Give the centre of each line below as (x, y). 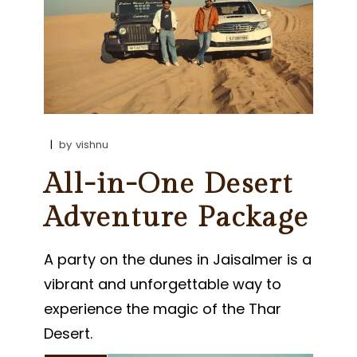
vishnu (92, 145)
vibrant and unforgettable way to (163, 284)
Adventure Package (177, 218)
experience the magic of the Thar (163, 309)
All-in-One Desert (169, 185)
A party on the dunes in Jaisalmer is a (178, 260)
